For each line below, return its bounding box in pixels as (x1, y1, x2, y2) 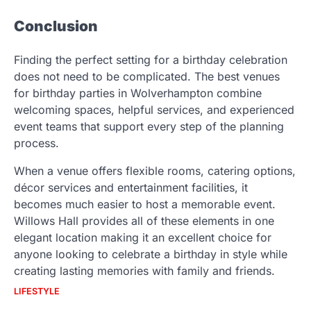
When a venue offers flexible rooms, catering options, (14, 164, 296, 178)
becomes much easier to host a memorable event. (14, 197, 276, 212)
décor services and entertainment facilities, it (14, 180, 248, 195)
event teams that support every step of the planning (14, 119, 284, 134)
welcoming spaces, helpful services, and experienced (14, 103, 294, 117)
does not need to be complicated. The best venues (14, 69, 280, 84)
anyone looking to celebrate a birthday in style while (14, 247, 287, 262)
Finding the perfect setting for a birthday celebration (14, 53, 287, 67)
